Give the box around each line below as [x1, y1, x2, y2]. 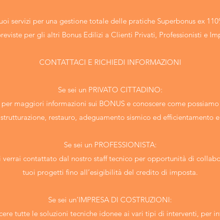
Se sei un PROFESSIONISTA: [63, 140, 157, 149]
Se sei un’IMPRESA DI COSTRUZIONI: [48, 195, 172, 204]
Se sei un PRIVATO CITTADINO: [57, 85, 163, 94]
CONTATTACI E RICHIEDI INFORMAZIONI [39, 57, 181, 67]
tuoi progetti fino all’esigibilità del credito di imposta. [22, 167, 198, 177]
